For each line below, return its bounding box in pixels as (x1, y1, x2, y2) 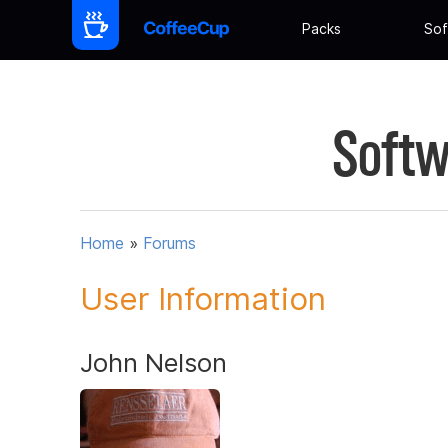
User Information (80, 279, 326, 318)
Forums (143, 233, 196, 254)
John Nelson (80, 346, 227, 378)
